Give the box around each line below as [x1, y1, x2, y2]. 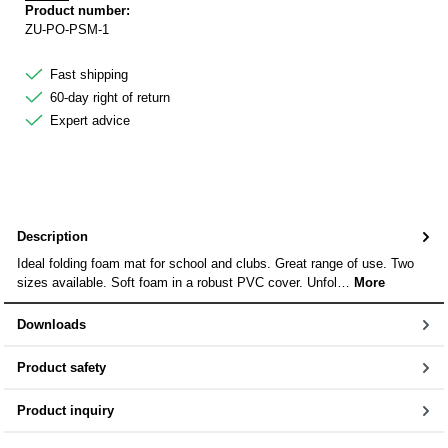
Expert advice [50, 112, 130, 128]
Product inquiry [17, 402, 114, 418]
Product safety [17, 359, 106, 375]
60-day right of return [50, 89, 170, 105]
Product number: [25, 2, 130, 18]
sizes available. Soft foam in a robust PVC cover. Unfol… [17, 274, 354, 290]
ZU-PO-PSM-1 [25, 21, 109, 37]
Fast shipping [50, 66, 128, 82]
